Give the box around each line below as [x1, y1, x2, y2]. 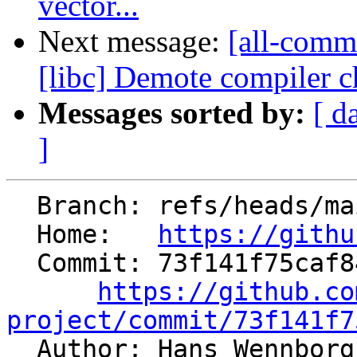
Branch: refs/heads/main [6, 191, 37, 221]
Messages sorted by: [38, 96, 305, 131]
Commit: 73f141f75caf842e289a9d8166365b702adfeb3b [6, 249, 37, 278]
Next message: [38, 24, 228, 59]
